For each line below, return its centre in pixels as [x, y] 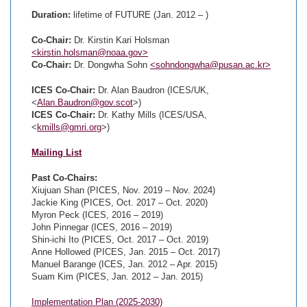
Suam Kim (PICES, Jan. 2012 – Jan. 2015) [117, 277]
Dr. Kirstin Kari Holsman [122, 40]
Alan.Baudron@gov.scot [85, 102]
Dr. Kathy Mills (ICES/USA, [151, 115]
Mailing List [57, 152]
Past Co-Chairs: [64, 178]
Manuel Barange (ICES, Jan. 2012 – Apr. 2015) [124, 264]
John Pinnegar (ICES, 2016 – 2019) [102, 227]
